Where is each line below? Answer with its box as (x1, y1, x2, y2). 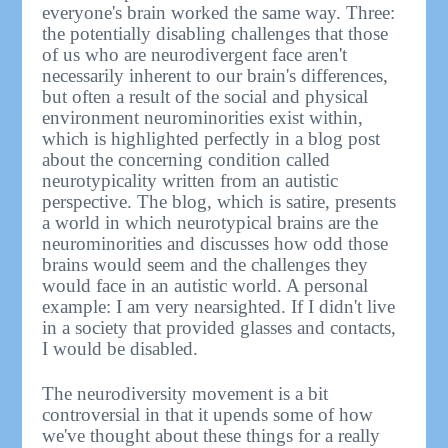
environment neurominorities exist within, (42, 107, 364, 129)
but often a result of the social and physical (42, 86, 369, 108)
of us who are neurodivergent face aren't (42, 44, 348, 66)
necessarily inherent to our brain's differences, (42, 65, 389, 87)
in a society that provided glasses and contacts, (42, 317, 397, 339)
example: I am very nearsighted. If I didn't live (42, 296, 396, 318)
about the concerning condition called (42, 149, 331, 171)
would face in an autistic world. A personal (42, 275, 369, 297)
